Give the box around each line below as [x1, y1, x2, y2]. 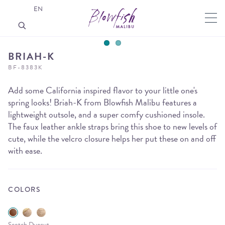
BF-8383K [8, 63, 43, 72]
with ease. [8, 144, 42, 157]
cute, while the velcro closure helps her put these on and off [8, 132, 216, 145]
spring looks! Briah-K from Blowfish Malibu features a [8, 95, 197, 109]
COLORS [8, 184, 41, 194]
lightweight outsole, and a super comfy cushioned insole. [8, 107, 205, 121]
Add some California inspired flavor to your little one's [8, 83, 197, 97]
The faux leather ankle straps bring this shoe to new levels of [8, 120, 217, 133]
